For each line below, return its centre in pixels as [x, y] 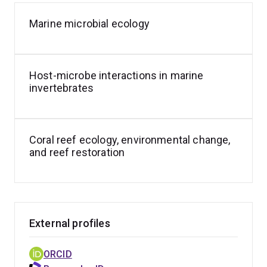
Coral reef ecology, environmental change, [130, 140]
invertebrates [62, 88]
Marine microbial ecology [89, 24]
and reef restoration [77, 152]
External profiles [70, 223]
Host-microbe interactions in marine [117, 75]
